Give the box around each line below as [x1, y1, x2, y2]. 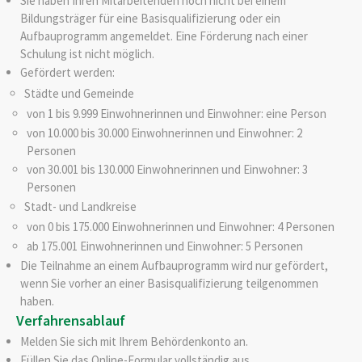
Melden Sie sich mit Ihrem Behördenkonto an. [19, 333, 248, 349]
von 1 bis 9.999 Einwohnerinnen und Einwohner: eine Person [27, 106, 327, 122]
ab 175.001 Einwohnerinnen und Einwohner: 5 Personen [27, 238, 304, 254]
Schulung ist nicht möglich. [19, 45, 154, 61]
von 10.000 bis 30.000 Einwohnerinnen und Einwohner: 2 [27, 124, 303, 141]
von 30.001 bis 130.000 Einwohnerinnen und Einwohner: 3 [27, 162, 309, 178]
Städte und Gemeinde [23, 85, 134, 101]
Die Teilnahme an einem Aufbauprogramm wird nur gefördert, [19, 257, 328, 273]
